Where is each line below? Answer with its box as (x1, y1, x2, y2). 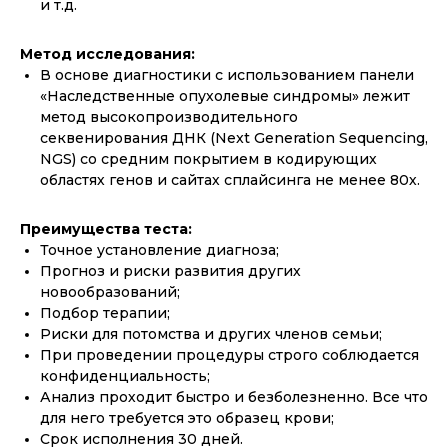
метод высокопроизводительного (40, 107, 298, 126)
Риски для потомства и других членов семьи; (40, 324, 382, 343)
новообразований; (40, 282, 180, 301)
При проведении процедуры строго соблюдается (40, 345, 419, 364)
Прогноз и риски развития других (40, 261, 301, 280)
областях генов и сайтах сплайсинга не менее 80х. (40, 170, 420, 189)
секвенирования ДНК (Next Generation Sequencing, (40, 128, 428, 147)
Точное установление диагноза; (40, 240, 279, 259)
